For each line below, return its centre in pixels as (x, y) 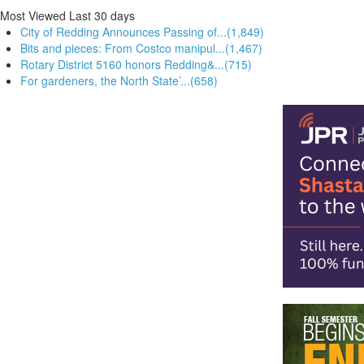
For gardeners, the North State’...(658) (119, 80)
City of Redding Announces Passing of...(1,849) (142, 31)
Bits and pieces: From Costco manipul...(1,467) (141, 48)
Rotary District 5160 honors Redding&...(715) (136, 64)
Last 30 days (102, 15)
